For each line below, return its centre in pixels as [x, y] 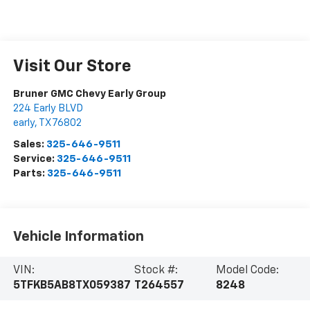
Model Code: [248, 271]
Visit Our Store [72, 67]
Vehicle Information [78, 236]
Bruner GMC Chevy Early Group [89, 94]
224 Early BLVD [48, 109]
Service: [35, 159]
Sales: [29, 145]
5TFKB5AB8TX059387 [72, 286]
